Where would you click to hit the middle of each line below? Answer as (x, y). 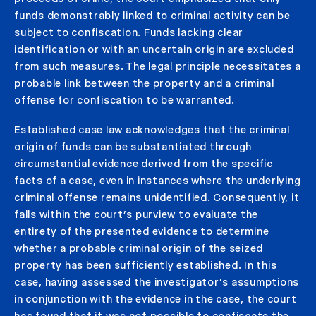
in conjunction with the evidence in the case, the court (156, 299)
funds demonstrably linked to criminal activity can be (152, 15)
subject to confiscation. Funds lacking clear (129, 32)
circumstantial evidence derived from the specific (144, 163)
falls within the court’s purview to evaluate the (136, 214)
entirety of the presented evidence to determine (142, 231)
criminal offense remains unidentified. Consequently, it (157, 197)
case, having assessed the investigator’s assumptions (157, 282)
